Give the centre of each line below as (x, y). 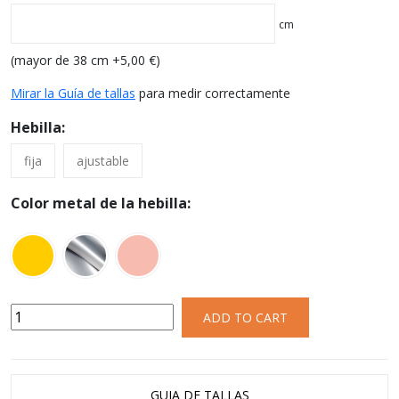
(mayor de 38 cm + (65, 60)
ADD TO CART (245, 318)
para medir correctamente (213, 93)
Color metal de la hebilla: (101, 203)
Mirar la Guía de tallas (73, 93)
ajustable (103, 161)
